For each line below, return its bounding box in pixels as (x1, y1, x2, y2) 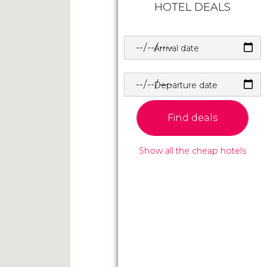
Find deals (167, 111, 218, 123)
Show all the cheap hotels (139, 145, 246, 156)
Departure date (154, 79, 218, 91)
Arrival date (154, 42, 199, 54)
